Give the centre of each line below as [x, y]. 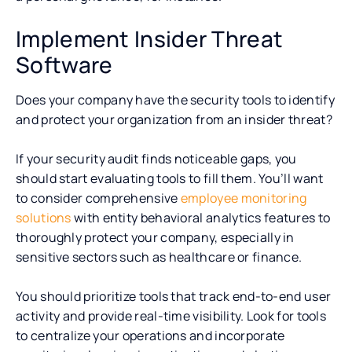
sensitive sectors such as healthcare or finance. [159, 257]
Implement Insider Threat [150, 38]
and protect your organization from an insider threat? [174, 119]
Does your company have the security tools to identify [175, 99]
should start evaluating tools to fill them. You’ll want [170, 178]
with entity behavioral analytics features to [201, 217]
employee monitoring [244, 198]
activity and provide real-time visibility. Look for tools [171, 315]
